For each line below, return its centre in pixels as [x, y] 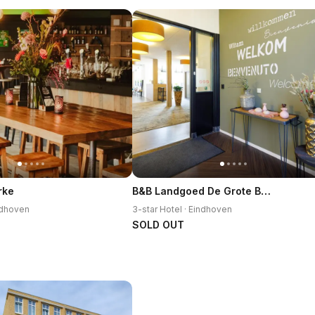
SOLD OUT [158, 225]
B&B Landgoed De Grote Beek [266, 191]
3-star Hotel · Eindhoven [182, 209]
